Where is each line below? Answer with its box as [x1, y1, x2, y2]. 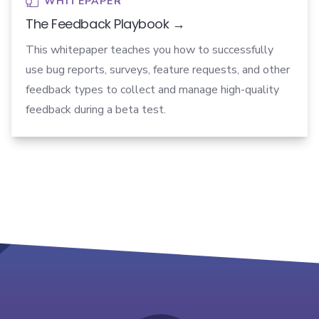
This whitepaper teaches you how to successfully [26, 42, 273, 58]
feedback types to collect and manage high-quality [26, 82, 279, 98]
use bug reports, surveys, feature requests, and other [26, 62, 290, 78]
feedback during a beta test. [26, 102, 166, 118]
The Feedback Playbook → [26, 15, 185, 33]
